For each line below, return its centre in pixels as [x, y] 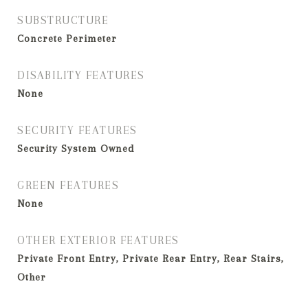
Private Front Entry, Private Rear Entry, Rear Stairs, [151, 258]
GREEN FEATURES [68, 185]
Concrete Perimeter [67, 38]
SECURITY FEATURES [77, 130]
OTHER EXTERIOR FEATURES [98, 240]
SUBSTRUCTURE [63, 20]
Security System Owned [76, 148]
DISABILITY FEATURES [81, 75]
